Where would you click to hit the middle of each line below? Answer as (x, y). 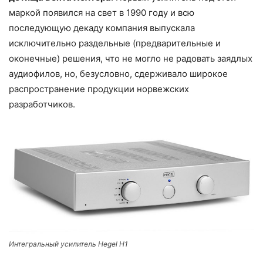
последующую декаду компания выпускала (102, 28)
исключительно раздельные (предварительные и (115, 43)
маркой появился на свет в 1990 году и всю (102, 13)
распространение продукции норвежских (99, 89)
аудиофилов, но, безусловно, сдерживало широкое (118, 74)
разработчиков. (42, 104)
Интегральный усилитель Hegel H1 (68, 244)
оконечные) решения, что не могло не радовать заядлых (131, 58)
